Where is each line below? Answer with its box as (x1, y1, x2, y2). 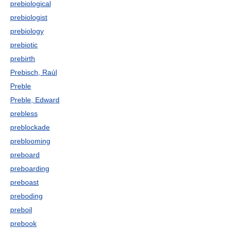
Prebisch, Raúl (10, 68, 57, 76)
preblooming (10, 137, 50, 145)
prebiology (10, 27, 44, 35)
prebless (10, 109, 38, 118)
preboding (10, 192, 43, 200)
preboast (10, 178, 39, 186)
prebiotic (10, 41, 38, 49)
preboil (10, 206, 32, 214)
